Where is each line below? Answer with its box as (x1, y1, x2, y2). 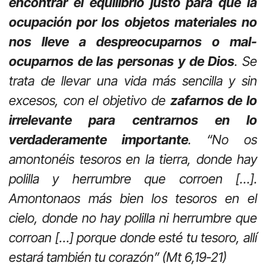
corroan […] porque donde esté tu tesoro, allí (9, 230, 257, 246)
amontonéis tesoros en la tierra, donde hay (9, 151, 257, 167)
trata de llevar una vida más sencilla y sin (9, 73, 257, 89)
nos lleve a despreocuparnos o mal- (9, 34, 257, 50)
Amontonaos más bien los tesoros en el (9, 191, 257, 207)
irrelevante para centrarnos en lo (9, 112, 257, 128)
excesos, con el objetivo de (9, 93, 170, 109)
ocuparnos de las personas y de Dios (9, 53, 235, 69)
